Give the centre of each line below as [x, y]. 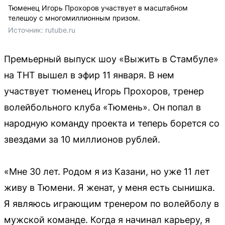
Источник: [27, 30]
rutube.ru [60, 30]
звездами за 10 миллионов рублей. [82, 140]
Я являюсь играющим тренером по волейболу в [111, 204]
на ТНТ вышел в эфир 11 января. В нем [89, 75]
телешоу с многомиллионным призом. [74, 18]
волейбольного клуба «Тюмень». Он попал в [102, 107]
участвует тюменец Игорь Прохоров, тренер [104, 91]
